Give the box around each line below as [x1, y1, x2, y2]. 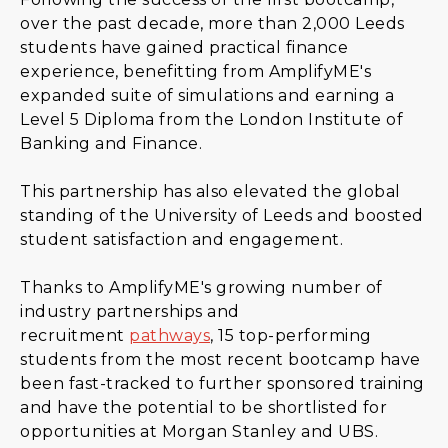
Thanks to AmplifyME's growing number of [20, 278, 383, 297]
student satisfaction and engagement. [20, 230, 343, 249]
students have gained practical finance [20, 38, 348, 57]
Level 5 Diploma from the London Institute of [20, 110, 403, 129]
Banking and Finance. [20, 134, 202, 153]
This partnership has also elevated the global [20, 182, 401, 201]
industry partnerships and [20, 302, 240, 321]
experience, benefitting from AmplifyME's [20, 62, 371, 81]
